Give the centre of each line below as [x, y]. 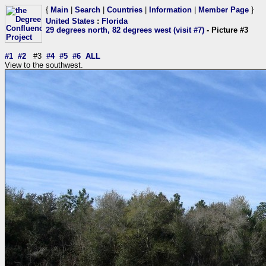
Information [170, 10]
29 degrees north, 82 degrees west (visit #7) [125, 30]
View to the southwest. [44, 65]
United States [70, 21]
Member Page [224, 10]
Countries [125, 10]
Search [88, 10]
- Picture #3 [226, 30]
